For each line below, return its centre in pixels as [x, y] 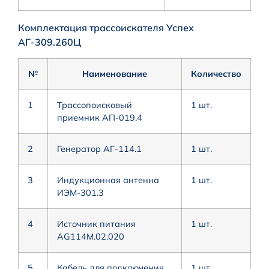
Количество [216, 74]
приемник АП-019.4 [100, 117]
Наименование [115, 74]
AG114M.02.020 [91, 236]
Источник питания [96, 224]
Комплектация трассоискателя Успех [106, 27]
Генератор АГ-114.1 [99, 149]
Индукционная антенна [108, 180]
